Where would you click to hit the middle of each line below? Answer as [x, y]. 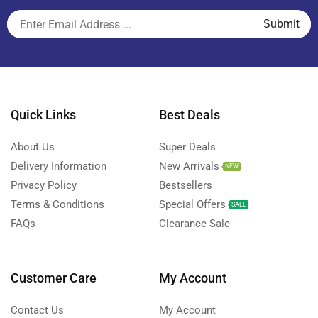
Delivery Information [59, 166]
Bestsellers [186, 186]
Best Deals [190, 115]
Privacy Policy [44, 186]
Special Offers [192, 205]
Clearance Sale [194, 224]
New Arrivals [189, 166]
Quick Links [43, 115]
